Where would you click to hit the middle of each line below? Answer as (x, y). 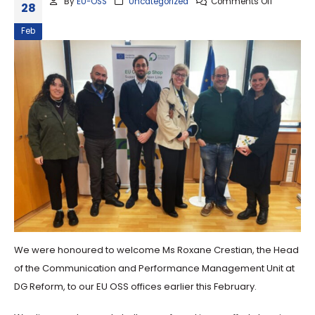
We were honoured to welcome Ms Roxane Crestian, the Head (156, 250)
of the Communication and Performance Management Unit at (154, 268)
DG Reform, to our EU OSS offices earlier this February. (135, 286)
